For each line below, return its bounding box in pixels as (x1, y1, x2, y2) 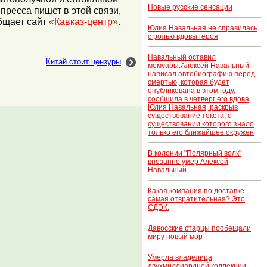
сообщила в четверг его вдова (148, 95, 249, 104)
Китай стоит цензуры (46, 57, 121, 66)
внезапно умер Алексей (148, 157, 228, 166)
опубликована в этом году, (148, 86, 235, 95)
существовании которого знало (148, 120, 254, 129)
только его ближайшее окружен (148, 128, 254, 137)
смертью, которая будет (148, 78, 229, 87)
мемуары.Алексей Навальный (148, 61, 249, 70)
